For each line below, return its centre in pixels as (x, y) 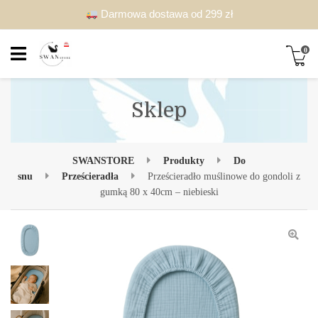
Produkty (184, 160)
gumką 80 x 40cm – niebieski (159, 191)
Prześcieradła (90, 176)
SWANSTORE (103, 160)
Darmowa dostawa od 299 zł (165, 14)
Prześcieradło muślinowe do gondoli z (224, 176)
